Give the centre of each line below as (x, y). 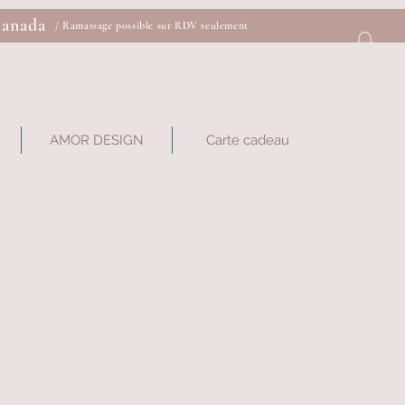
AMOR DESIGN (97, 140)
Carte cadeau (248, 140)
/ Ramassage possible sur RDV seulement (152, 25)
